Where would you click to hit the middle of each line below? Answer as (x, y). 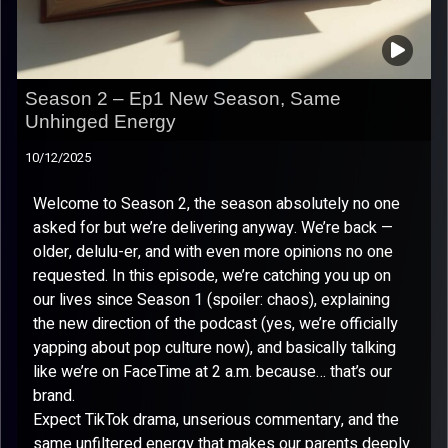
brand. (54, 396)
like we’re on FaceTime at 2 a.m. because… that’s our (212, 372)
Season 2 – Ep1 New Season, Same (183, 98)
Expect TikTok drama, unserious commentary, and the (216, 420)
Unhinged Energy (100, 121)
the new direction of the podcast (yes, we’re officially (215, 324)
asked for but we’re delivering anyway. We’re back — (213, 228)
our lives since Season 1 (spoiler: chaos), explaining (211, 300)
